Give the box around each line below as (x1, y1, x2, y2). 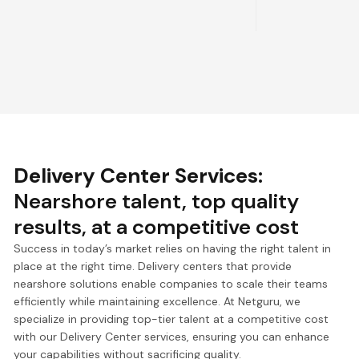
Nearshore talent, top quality (14, 187, 300, 215)
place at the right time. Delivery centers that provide (14, 258, 292, 273)
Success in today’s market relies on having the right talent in (14, 240, 332, 256)
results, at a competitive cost (14, 212, 300, 240)
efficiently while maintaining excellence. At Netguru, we (14, 293, 301, 309)
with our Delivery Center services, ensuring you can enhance (14, 329, 330, 344)
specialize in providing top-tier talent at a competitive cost (14, 311, 329, 326)
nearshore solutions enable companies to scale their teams (14, 276, 329, 291)
